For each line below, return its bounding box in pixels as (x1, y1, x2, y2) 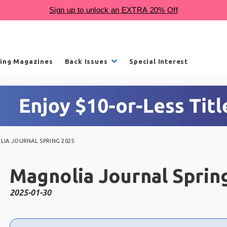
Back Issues (64, 57, 108, 65)
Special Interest (129, 57, 188, 65)
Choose (9, 213, 37, 222)
